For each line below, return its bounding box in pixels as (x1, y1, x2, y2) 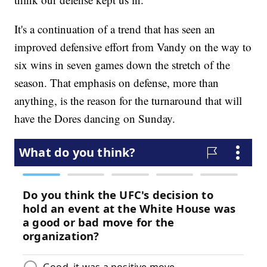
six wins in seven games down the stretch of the (14, 57, 231, 73)
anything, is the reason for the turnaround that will (14, 93, 243, 108)
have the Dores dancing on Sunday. (14, 111, 176, 126)
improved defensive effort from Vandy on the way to (14, 39, 252, 55)
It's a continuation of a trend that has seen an (14, 21, 216, 37)
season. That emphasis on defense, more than (14, 75, 219, 91)
